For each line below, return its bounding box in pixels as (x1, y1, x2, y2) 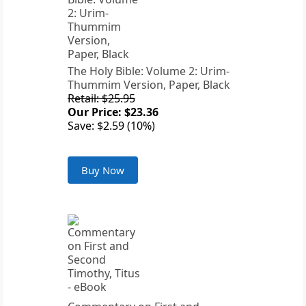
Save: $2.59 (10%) (68, 118, 155, 134)
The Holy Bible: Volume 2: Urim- (68, 64, 229, 79)
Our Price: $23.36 (68, 105, 158, 120)
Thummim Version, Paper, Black (68, 77, 230, 93)
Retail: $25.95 (68, 91, 135, 107)
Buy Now (81, 163, 124, 178)
